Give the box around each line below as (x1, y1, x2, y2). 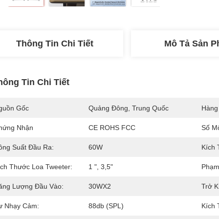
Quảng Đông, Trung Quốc (88, 104, 169, 112)
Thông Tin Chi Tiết (16, 39, 93, 48)
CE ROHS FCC (88, 124, 135, 131)
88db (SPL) (88, 202, 124, 210)
